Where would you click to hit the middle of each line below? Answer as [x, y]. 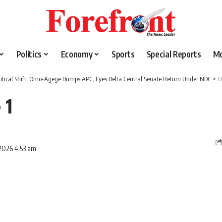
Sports [123, 54]
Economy [77, 54]
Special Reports [174, 54]
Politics [29, 54]
